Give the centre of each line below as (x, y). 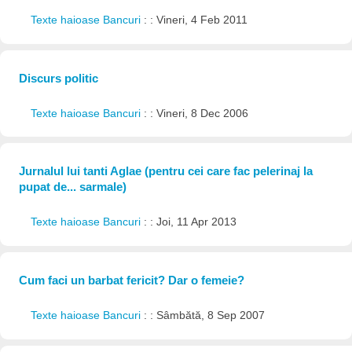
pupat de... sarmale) (72, 187)
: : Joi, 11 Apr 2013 (190, 222)
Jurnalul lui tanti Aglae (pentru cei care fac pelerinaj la (165, 171)
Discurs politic (58, 78)
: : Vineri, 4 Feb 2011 (195, 20)
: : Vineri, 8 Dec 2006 (196, 113)
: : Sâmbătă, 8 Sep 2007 (204, 316)
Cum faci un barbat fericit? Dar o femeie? (131, 280)
